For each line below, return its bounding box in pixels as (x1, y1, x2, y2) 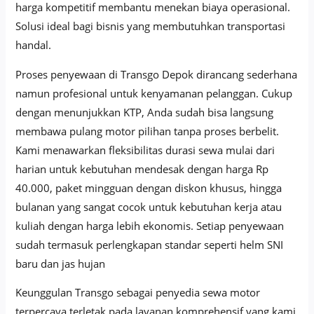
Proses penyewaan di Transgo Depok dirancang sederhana (15, 67, 298, 81)
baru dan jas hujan (15, 256, 106, 271)
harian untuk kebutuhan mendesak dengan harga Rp (15, 161, 269, 176)
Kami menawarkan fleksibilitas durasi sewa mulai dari (15, 142, 275, 157)
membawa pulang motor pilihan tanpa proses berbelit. (15, 123, 280, 138)
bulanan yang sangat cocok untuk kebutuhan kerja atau (15, 199, 282, 214)
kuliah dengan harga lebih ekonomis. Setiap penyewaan (15, 218, 285, 233)
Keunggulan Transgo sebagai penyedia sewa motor (15, 285, 261, 300)
